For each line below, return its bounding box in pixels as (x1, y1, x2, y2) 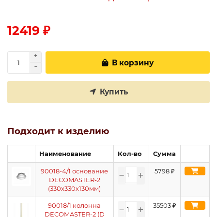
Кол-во (118, 150, 142, 157)
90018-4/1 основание (41, 167, 108, 175)
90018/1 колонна (48, 201, 101, 209)
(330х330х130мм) (48, 185, 101, 192)
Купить (99, 87, 128, 96)
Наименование (39, 150, 91, 157)
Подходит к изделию (7, 125, 109, 137)
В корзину (112, 58, 154, 67)
